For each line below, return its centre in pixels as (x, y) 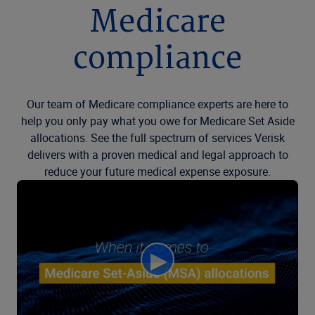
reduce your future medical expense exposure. (157, 172)
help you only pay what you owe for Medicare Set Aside (157, 121)
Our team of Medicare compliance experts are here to (157, 104)
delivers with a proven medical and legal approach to (157, 155)
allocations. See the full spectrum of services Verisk (157, 138)
